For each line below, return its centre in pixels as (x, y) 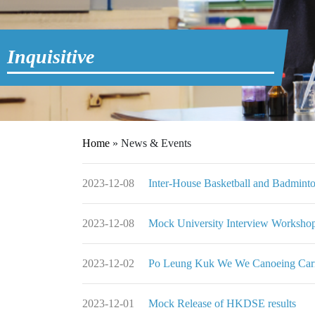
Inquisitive (51, 56)
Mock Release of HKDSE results (222, 304)
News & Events (156, 143)
